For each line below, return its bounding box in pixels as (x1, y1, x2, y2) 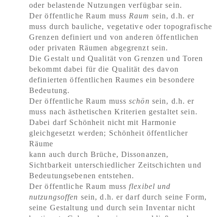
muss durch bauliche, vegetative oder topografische (29, 22, 212, 31)
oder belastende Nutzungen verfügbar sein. (29, 1, 182, 9)
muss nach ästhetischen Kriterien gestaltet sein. (29, 108, 198, 116)
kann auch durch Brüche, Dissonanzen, (29, 150, 169, 158)
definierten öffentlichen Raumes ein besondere (29, 76, 195, 84)
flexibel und (129, 182, 171, 190)
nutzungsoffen (29, 193, 81, 201)
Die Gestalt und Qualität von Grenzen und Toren (29, 54, 203, 62)
